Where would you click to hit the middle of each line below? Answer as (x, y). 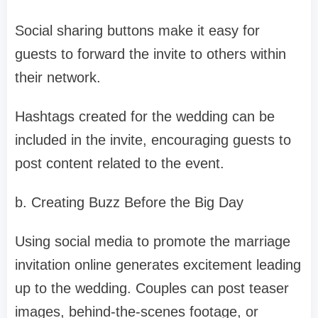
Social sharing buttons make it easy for (137, 31)
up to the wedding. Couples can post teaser (152, 289)
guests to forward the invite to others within (150, 54)
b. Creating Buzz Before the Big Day (129, 203)
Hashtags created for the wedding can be (145, 117)
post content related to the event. (120, 164)
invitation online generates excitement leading (158, 265)
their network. (58, 78)
